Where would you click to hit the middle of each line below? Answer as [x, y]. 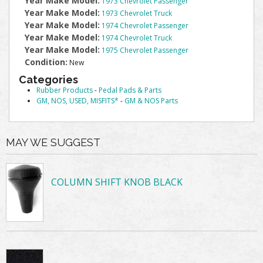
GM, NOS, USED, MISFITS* [77, 101]
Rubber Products [65, 90]
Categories [48, 80]
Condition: [46, 62]
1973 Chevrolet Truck [137, 13]
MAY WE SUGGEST [53, 142]
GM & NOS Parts [151, 101]
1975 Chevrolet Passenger [145, 50]
